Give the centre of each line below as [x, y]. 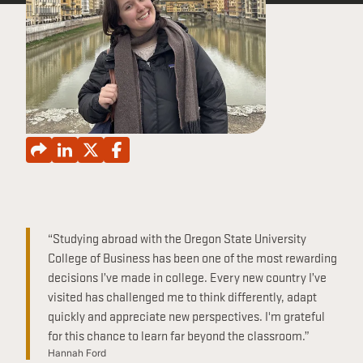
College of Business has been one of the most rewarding [192, 257]
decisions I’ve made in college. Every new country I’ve [187, 276]
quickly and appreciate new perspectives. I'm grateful [186, 315]
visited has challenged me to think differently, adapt [182, 296]
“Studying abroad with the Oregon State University [177, 237]
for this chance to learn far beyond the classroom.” [180, 335]
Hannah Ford [77, 353]
